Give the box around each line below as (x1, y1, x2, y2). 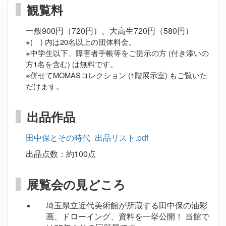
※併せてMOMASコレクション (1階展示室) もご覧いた (26, 70, 207, 81)
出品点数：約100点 (26, 148, 96, 160)
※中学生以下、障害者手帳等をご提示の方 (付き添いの (26, 47, 209, 59)
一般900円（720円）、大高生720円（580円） (26, 25, 193, 37)
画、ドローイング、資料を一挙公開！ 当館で (46, 210, 209, 222)
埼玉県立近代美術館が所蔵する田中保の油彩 (46, 199, 207, 211)
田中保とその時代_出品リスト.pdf (26, 132, 148, 144)
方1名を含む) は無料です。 (26, 59, 118, 70)
